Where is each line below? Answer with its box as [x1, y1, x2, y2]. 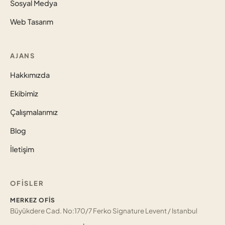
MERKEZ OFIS [10, 196, 55, 204]
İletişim [10, 144, 34, 154]
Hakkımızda [10, 70, 50, 79]
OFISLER [10, 179, 44, 187]
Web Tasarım [10, 17, 53, 26]
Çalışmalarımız [10, 107, 58, 117]
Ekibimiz [10, 88, 38, 98]
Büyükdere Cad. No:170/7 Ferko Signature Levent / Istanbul [10, 206, 197, 215]
